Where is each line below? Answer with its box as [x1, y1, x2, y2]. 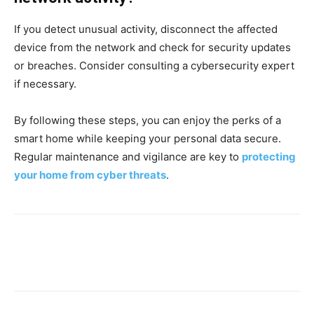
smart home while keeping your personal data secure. [14, 131, 281, 145]
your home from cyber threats [14, 168, 166, 182]
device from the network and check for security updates [14, 40, 291, 54]
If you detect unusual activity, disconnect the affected [14, 22, 278, 36]
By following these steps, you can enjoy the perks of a [14, 113, 281, 127]
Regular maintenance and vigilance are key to [14, 149, 242, 163]
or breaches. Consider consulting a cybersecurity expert [14, 58, 294, 72]
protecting [242, 149, 296, 163]
